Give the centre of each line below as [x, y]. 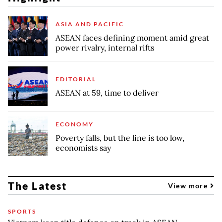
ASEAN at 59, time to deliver [107, 92]
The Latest [37, 185]
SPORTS [22, 211]
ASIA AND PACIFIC [90, 24]
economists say [83, 147]
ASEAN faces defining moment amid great [132, 37]
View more [189, 185]
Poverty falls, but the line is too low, [120, 138]
